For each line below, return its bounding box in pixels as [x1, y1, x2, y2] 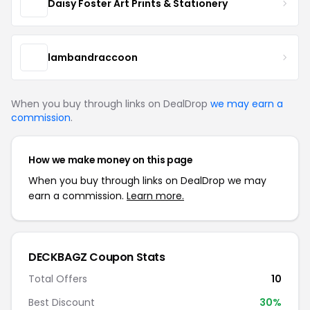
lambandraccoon [48, 50, 138, 64]
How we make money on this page [28, 153, 193, 167]
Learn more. [127, 189, 184, 203]
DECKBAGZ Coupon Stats [28, 249, 165, 265]
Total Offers [28, 272, 87, 286]
